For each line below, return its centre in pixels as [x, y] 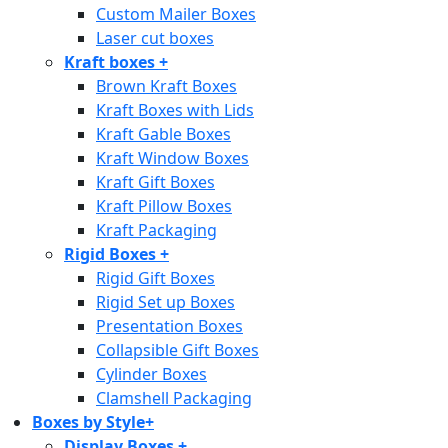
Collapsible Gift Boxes [177, 349]
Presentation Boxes [169, 325]
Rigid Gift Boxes [155, 277]
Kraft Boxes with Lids [175, 109]
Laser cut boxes [155, 37]
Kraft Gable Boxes [163, 133]
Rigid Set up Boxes [165, 301]
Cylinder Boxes [151, 373]
